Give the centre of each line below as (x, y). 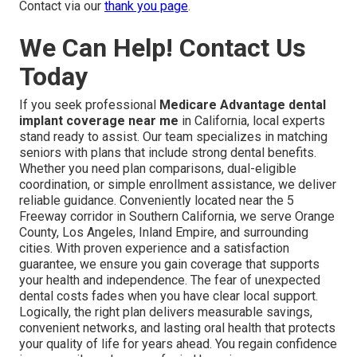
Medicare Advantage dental (243, 105)
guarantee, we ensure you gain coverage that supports (169, 265)
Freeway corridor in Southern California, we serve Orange (177, 217)
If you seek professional (89, 105)
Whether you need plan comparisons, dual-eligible (158, 169)
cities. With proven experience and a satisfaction (154, 249)
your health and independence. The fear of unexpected (170, 280)
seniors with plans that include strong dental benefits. (168, 153)
